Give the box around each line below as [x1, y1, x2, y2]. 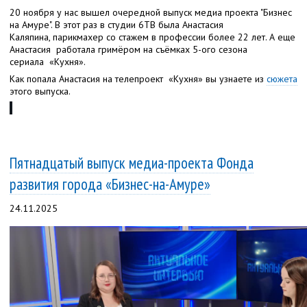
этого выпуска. [10, 84, 73, 97]
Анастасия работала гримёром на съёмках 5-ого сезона [10, 42, 247, 56]
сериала [10, 55, 47, 68]
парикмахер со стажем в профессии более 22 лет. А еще [53, 30, 295, 43]
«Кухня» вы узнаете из [166, 72, 267, 85]
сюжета [267, 72, 297, 85]
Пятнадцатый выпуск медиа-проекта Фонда [10, 152, 254, 173]
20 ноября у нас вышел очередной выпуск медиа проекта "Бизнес [10, 5, 292, 19]
